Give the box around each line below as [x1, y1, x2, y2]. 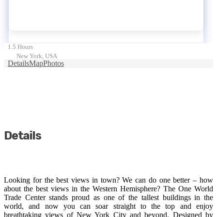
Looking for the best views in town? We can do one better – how [4, 175, 213, 184]
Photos [43, 59, 64, 67]
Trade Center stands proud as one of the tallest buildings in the [4, 193, 213, 201]
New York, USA [16, 52, 57, 60]
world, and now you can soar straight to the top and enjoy [4, 201, 213, 210]
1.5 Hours [8, 43, 33, 50]
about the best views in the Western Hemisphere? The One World [4, 184, 213, 193]
